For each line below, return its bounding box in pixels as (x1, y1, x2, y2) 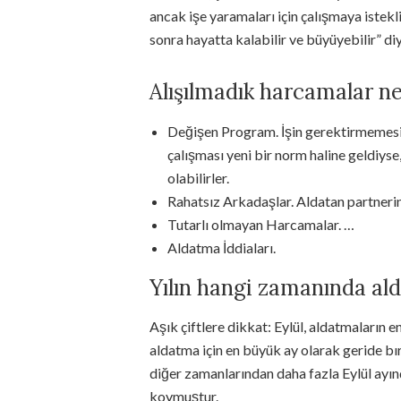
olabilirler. (167, 169, 229, 186)
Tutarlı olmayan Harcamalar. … (167, 216, 354, 233)
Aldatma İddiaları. (167, 239, 276, 256)
